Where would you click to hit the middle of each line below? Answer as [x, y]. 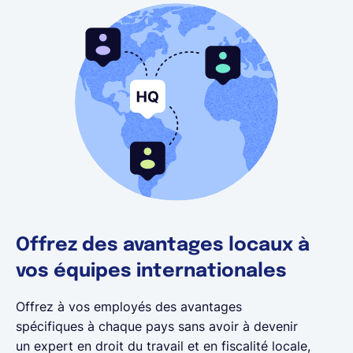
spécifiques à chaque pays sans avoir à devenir [157, 327]
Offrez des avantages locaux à [163, 246]
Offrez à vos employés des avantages [129, 307]
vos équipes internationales [151, 272]
